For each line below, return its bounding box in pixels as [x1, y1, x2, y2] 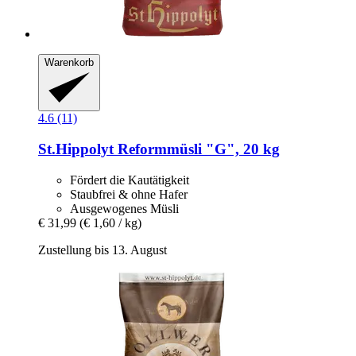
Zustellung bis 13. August [38, 242, 167, 257]
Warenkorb [44, 56, 94, 68]
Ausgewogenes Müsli [70, 201, 179, 215]
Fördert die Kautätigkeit [70, 172, 189, 187]
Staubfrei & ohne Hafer [70, 187, 188, 201]
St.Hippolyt [38, 140, 114, 157]
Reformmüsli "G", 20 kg [114, 140, 280, 157]
